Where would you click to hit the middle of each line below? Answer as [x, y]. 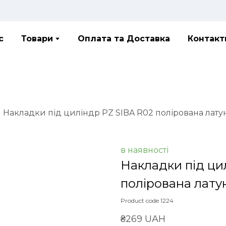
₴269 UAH [143, 219]
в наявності [145, 150]
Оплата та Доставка [124, 39]
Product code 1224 [147, 200]
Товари [37, 39]
